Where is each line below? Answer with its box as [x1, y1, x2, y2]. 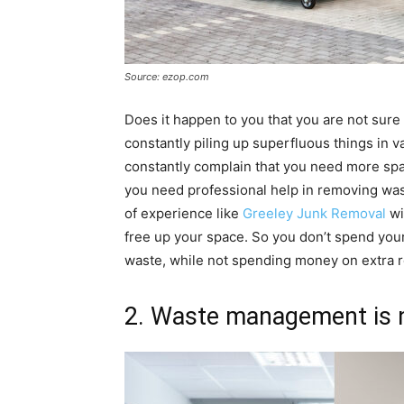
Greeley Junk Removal [243, 204, 386, 222]
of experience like [124, 204, 243, 222]
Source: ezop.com [124, 69, 209, 83]
